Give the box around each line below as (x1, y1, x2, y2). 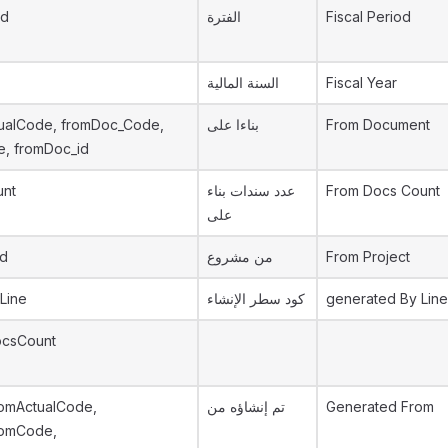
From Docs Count (326, 182, 440, 199)
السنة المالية (207, 74, 279, 91)
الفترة (207, 8, 241, 25)
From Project (326, 248, 410, 265)
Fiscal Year (326, 74, 397, 91)
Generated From (326, 398, 434, 415)
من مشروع (207, 248, 273, 265)
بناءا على (207, 116, 259, 133)
